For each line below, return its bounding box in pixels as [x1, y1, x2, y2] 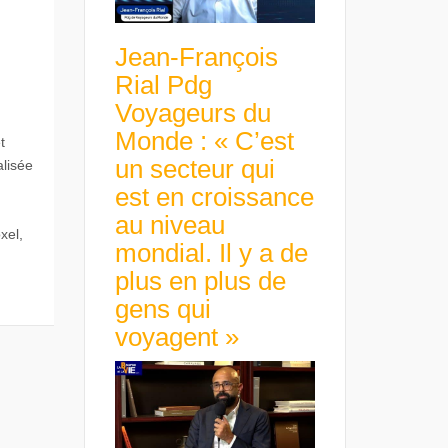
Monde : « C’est [114, 126, 294, 157]
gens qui [114, 294, 211, 325]
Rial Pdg [114, 70, 212, 101]
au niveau [114, 210, 225, 241]
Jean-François [114, 42, 278, 73]
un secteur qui [114, 154, 275, 185]
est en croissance [114, 182, 314, 213]
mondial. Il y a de [114, 238, 308, 269]
